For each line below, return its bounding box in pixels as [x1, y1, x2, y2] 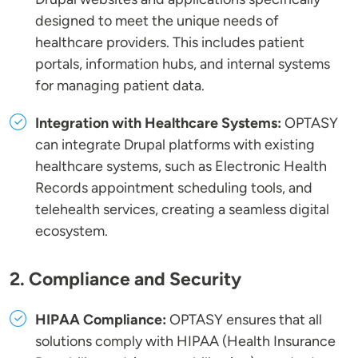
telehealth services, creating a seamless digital [35, 201, 329, 219]
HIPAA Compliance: [35, 311, 166, 329]
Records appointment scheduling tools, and [35, 179, 312, 197]
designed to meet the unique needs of [35, 12, 279, 30]
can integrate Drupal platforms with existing [35, 136, 315, 154]
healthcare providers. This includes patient [35, 34, 304, 52]
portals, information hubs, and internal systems [35, 55, 330, 74]
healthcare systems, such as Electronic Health [35, 157, 327, 176]
